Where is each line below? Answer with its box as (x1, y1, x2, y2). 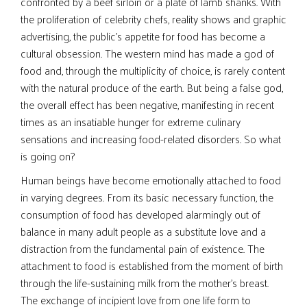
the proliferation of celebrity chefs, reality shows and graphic (21, 9, 286, 29)
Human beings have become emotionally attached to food (21, 170, 281, 190)
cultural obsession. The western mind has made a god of (21, 43, 274, 63)
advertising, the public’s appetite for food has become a (21, 26, 265, 46)
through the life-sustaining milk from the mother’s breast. (21, 273, 269, 293)
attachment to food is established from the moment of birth (21, 256, 283, 275)
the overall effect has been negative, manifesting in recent (21, 95, 274, 114)
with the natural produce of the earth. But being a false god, (21, 77, 283, 97)
